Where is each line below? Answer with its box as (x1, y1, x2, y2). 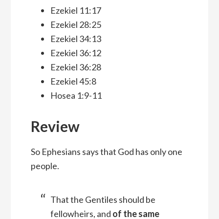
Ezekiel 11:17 (50, 5, 101, 16)
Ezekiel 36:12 (50, 47, 101, 59)
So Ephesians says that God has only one (30, 146, 182, 157)
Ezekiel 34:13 (50, 33, 101, 44)
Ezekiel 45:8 (50, 76, 96, 87)
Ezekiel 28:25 (50, 19, 101, 30)
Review (30, 117, 80, 135)
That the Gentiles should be (50, 194, 155, 205)
